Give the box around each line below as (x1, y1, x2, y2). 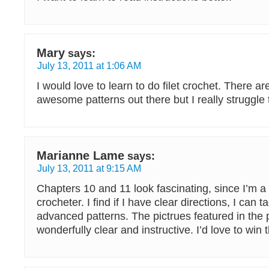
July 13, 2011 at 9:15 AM (37, 163, 141, 174)
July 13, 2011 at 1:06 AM (37, 60, 141, 71)
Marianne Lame (37, 149, 124, 162)
